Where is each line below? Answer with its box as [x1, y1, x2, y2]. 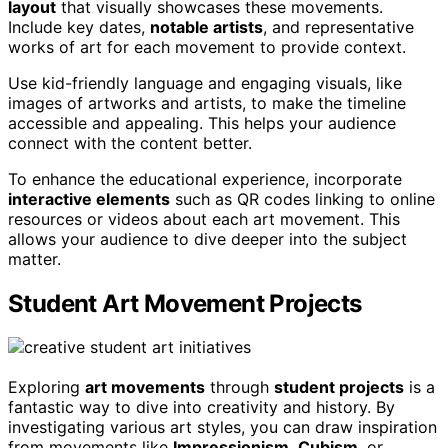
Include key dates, [8, 16, 150, 37]
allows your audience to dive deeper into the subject [8, 228, 407, 249]
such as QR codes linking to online [170, 188, 435, 209]
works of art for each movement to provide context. [8, 36, 406, 57]
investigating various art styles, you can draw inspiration [8, 417, 437, 438]
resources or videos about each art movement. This [8, 208, 400, 229]
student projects [274, 377, 404, 398]
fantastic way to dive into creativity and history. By [8, 397, 395, 418]
